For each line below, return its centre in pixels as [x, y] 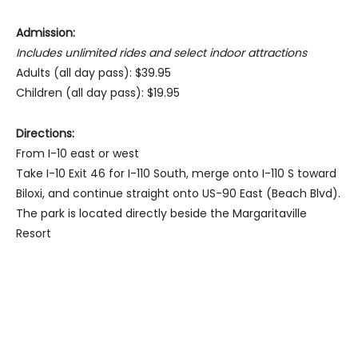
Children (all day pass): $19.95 [98, 93]
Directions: [45, 134]
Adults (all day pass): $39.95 [93, 73]
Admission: [46, 33]
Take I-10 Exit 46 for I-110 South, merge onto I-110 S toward [176, 174]
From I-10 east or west [78, 154]
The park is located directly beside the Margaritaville [161, 214]
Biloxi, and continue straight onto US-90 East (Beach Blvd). [178, 194]
